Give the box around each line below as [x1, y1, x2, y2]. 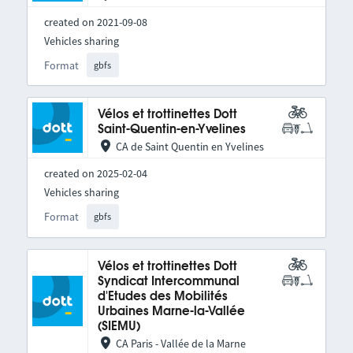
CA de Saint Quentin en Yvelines [115, 139, 264, 154]
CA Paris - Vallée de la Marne [115, 336, 246, 351]
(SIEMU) [97, 320, 140, 333]
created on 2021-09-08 [43, 14, 147, 29]
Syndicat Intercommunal [97, 275, 240, 288]
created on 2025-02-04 [43, 166, 147, 181]
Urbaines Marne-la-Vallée [97, 305, 245, 318]
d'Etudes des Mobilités [97, 290, 228, 303]
